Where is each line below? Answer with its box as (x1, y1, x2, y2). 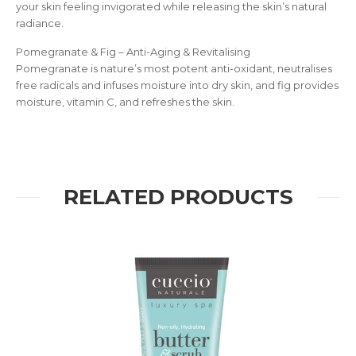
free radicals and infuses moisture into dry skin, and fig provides (16, 79, 339, 91)
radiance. (16, 17, 64, 29)
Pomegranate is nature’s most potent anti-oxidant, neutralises (16, 62, 332, 75)
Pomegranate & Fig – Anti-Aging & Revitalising (16, 45, 250, 58)
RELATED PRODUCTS (63, 184, 293, 210)
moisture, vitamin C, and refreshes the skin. (16, 95, 234, 108)
